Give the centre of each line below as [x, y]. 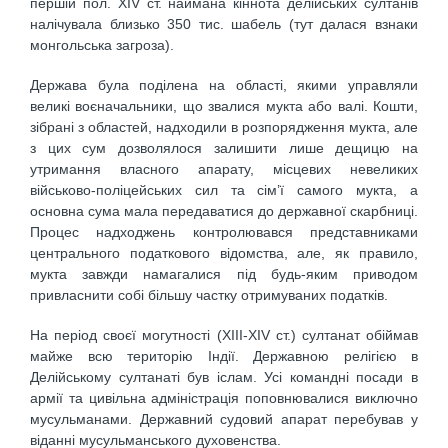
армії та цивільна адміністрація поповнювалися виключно [224, 398]
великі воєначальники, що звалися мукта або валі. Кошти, [224, 106]
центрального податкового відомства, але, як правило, [224, 253]
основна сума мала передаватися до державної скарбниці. [224, 211]
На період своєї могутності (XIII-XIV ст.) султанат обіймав [224, 335]
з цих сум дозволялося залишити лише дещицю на [224, 148]
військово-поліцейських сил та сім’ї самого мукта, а [224, 190]
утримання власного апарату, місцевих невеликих [224, 169]
